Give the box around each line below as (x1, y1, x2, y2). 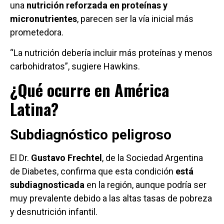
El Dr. (10, 152, 31, 163)
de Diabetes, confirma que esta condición (10, 165, 175, 176)
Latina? (10, 96, 58, 120)
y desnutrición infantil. (10, 206, 97, 217)
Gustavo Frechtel (31, 152, 102, 163)
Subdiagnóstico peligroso (10, 126, 171, 143)
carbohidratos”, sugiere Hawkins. (10, 61, 140, 72)
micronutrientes (10, 13, 77, 24)
